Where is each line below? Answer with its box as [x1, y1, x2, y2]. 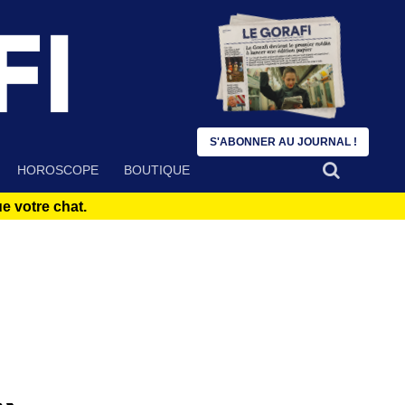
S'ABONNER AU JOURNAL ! [209, 136, 357, 148]
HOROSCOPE [17, 163, 99, 178]
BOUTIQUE [124, 163, 190, 178]
